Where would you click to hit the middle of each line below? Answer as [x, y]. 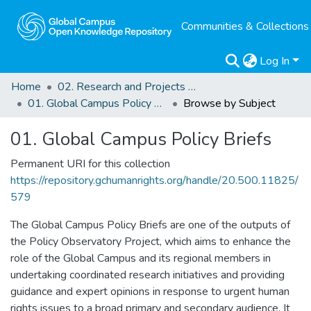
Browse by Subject [229, 103]
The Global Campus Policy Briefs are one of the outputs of [150, 225]
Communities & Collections [245, 26]
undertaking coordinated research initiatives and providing [148, 275]
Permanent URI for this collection [90, 164]
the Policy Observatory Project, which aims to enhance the [151, 242]
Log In [275, 61]
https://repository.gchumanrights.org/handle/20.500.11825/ [154, 180]
